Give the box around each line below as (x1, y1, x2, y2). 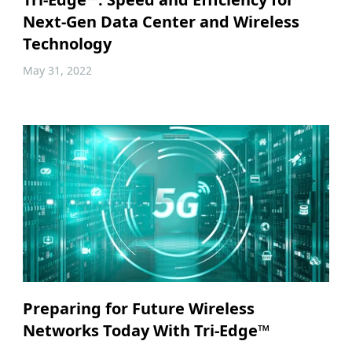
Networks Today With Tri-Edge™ (22, 319, 269, 341)
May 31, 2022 (22, 62, 92, 78)
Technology (22, 32, 112, 54)
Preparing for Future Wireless (22, 297, 255, 319)
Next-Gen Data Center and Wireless (22, 10, 299, 32)
